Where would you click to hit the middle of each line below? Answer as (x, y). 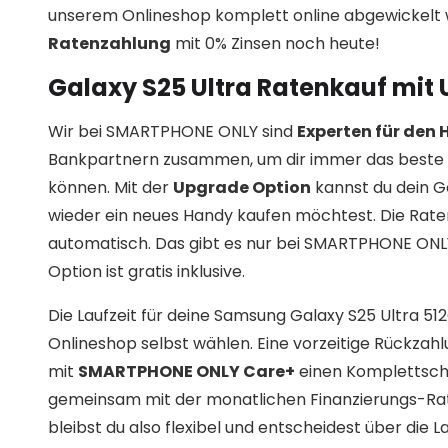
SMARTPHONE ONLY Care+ (186, 372)
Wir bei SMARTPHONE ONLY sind (172, 132)
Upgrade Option (242, 188)
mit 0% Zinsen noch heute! (275, 44)
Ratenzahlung (109, 44)
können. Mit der (110, 188)
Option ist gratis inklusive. (146, 272)
